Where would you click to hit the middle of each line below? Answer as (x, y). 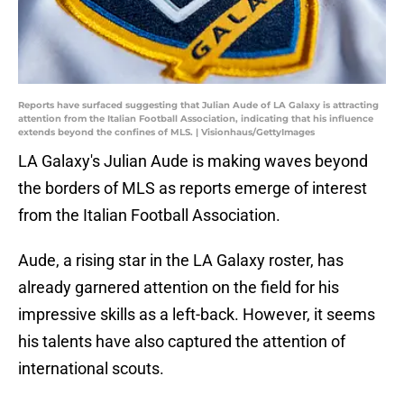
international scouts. (91, 369)
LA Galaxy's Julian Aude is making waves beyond (193, 161)
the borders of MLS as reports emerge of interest (193, 188)
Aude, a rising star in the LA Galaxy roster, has (181, 261)
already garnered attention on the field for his (179, 288)
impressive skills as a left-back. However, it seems (197, 315)
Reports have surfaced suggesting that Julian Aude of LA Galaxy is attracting (198, 106)
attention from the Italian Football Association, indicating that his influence (196, 119)
